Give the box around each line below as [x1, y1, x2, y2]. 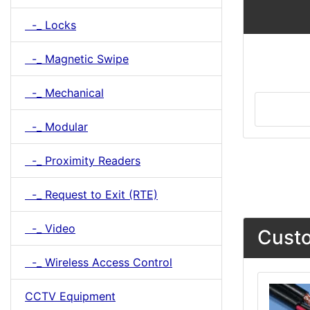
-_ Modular [25, 120, 88, 134]
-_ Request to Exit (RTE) [25, 188, 158, 201]
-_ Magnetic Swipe [25, 52, 129, 66]
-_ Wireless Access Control [25, 255, 172, 269]
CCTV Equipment [25, 289, 116, 303]
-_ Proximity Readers [25, 154, 140, 167]
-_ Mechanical [25, 86, 104, 100]
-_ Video [25, 221, 75, 235]
